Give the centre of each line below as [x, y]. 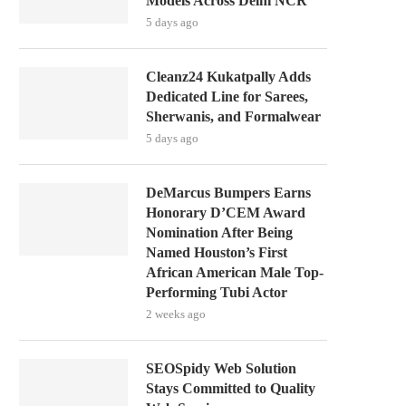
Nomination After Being [219, 232]
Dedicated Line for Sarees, [227, 97]
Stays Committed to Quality [231, 388]
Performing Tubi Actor [217, 292]
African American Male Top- [235, 272]
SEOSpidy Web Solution [221, 368]
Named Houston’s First [217, 252]
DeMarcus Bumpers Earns [228, 193]
